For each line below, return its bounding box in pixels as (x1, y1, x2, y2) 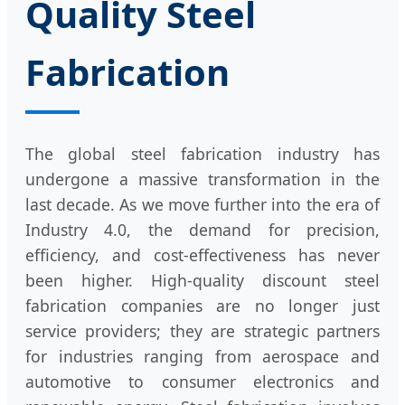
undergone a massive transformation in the (25, 168, 380, 191)
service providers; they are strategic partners (25, 320, 380, 343)
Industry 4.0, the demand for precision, (25, 219, 380, 241)
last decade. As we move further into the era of (25, 193, 380, 216)
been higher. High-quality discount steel (25, 269, 380, 292)
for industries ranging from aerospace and (25, 345, 380, 368)
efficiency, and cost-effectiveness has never (25, 244, 380, 267)
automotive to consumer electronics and (25, 371, 380, 393)
